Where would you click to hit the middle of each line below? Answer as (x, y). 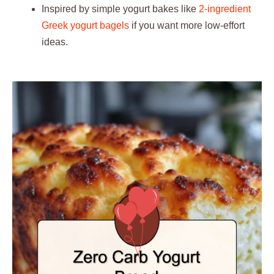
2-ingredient (225, 9)
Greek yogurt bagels (85, 25)
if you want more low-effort (187, 25)
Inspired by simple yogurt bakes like (120, 9)
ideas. (55, 42)
